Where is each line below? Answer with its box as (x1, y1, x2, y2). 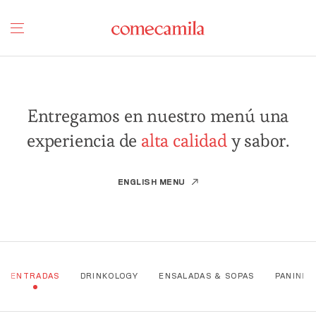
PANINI (274, 272, 305, 280)
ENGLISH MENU (117, 179, 188, 187)
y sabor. (226, 129, 290, 152)
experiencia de (26, 129, 142, 152)
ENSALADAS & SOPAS (159, 272, 255, 280)
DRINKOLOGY (80, 272, 138, 280)
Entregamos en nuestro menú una (27, 104, 289, 128)
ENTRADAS (11, 272, 60, 280)
